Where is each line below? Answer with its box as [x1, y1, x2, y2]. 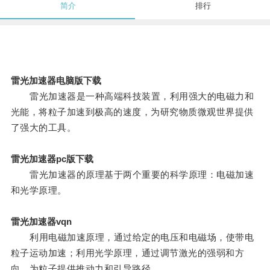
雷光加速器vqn [10, 216, 72, 227]
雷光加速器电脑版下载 [10, 75, 101, 86]
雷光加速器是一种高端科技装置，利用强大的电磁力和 [10, 91, 254, 102]
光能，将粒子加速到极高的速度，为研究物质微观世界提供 [10, 107, 254, 118]
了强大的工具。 [10, 122, 77, 133]
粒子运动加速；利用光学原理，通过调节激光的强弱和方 [10, 248, 245, 259]
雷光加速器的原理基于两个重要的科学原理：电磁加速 [10, 169, 254, 180]
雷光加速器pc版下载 [10, 154, 93, 165]
